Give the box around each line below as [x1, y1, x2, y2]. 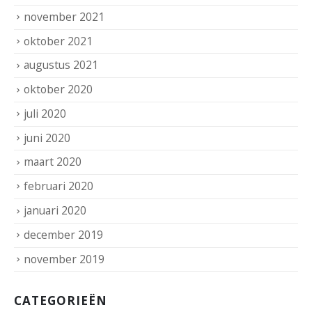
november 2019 [24, 251, 104, 267]
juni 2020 [24, 130, 70, 146]
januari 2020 [24, 202, 86, 218]
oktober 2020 [24, 81, 93, 97]
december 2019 [24, 226, 103, 242]
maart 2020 [24, 154, 81, 170]
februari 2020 [24, 178, 93, 194]
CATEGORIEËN [14, 292, 107, 309]
